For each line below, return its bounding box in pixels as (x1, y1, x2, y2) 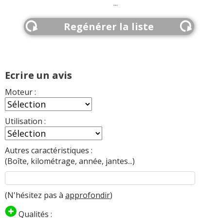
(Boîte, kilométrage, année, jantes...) (5, 155, 135, 166)
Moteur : (5, 86, 36, 97)
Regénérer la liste (64, 19, 154, 33)
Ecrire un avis (5, 68, 72, 82)
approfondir (65, 189, 110, 200)
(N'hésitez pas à (5, 189, 65, 200)
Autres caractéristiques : (5, 145, 92, 156)
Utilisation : (5, 115, 46, 127)
